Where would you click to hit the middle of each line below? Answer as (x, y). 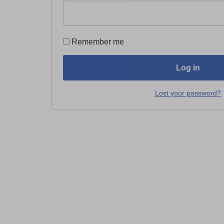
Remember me (98, 42)
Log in (188, 68)
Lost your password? (188, 93)
